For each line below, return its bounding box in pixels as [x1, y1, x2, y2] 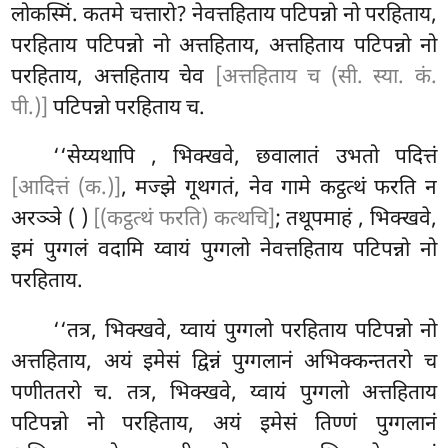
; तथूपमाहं [274, 206, 359, 235]
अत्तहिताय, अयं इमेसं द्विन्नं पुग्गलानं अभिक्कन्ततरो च [11, 349, 437, 378]
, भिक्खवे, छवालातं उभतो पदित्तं [151, 144, 437, 173]
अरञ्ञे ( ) [11, 206, 94, 235]
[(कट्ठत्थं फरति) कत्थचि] [93, 206, 275, 235]
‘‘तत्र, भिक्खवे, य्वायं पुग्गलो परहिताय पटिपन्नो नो [53, 318, 437, 347]
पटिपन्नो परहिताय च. [48, 94, 206, 123]
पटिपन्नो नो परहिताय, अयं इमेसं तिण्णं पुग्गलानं [11, 411, 437, 440]
